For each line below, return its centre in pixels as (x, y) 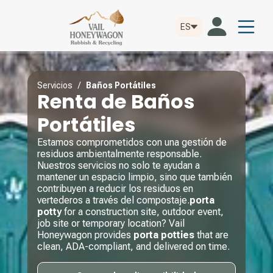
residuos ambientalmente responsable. (119, 154)
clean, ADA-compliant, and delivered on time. (133, 246)
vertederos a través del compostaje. (113, 200)
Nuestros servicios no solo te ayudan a (118, 165)
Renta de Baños (116, 101)
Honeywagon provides (85, 235)
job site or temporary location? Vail (111, 223)
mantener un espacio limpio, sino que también (134, 177)
